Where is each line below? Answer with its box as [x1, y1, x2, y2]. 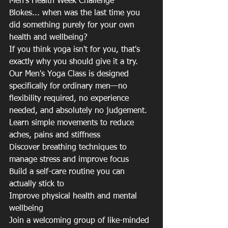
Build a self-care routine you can [9, 167, 127, 176]
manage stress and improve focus [9, 155, 129, 164]
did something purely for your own [9, 21, 137, 30]
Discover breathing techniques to [9, 143, 129, 152]
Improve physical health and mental [9, 192, 139, 201]
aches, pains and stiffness [9, 131, 100, 139]
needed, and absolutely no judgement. [9, 106, 147, 115]
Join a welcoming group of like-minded [9, 216, 152, 225]
